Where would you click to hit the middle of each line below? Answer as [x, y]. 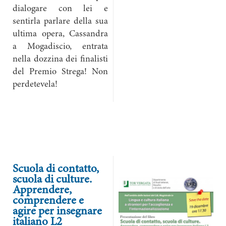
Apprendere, [42, 190]
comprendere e [48, 201]
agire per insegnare [57, 212]
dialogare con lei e [60, 9]
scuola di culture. [52, 180]
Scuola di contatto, [56, 169]
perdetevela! [35, 85]
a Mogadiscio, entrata [60, 47]
